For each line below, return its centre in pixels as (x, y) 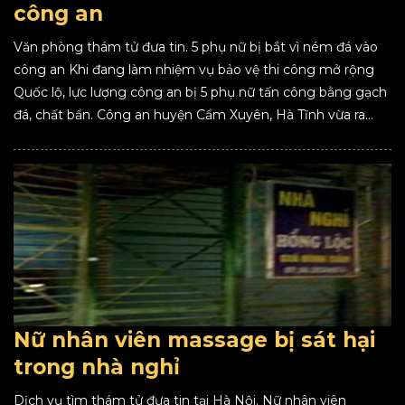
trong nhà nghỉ (97, 367)
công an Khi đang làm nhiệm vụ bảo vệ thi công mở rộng (194, 70)
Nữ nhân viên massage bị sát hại (194, 340)
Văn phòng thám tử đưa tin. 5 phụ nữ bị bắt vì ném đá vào (196, 47)
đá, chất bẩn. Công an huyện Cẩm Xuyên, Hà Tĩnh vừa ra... (193, 115)
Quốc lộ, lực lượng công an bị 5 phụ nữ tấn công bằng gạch (200, 92)
